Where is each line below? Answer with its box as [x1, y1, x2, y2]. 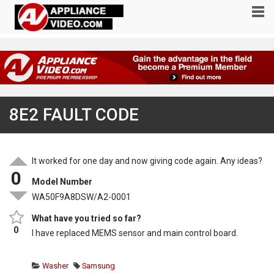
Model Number [32, 177, 93, 187]
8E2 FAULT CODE [9, 105, 139, 125]
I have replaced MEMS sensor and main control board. [32, 228, 239, 238]
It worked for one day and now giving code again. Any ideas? [32, 156, 263, 166]
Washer [40, 261, 69, 270]
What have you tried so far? [32, 213, 142, 223]
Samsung [80, 261, 116, 270]
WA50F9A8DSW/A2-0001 [32, 192, 131, 202]
